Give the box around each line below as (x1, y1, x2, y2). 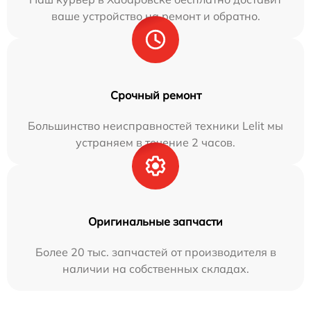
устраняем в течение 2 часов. (76, 135, 235, 149)
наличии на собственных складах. (62, 261, 249, 276)
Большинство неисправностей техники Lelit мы (28, 118, 283, 133)
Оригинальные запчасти (88, 214, 223, 228)
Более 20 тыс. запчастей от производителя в (35, 244, 276, 259)
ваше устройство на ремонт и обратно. (51, 8, 260, 23)
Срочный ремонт (110, 87, 201, 102)
